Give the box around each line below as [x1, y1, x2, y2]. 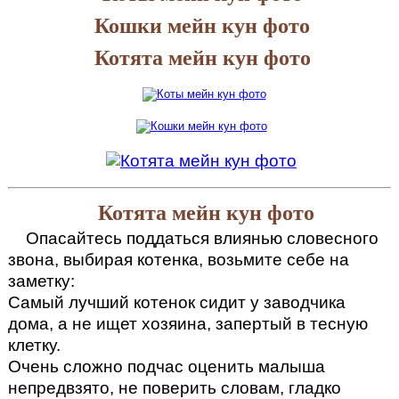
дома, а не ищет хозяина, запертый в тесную [7, 314, 368, 334]
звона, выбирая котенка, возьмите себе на [7, 250, 349, 270]
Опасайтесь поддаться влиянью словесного [25, 229, 39, 248]
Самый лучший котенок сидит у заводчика [7, 293, 346, 313]
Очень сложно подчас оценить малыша [7, 357, 325, 377]
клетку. [7, 336, 61, 355]
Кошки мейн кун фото [94, 14, 310, 38]
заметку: [7, 272, 75, 291]
